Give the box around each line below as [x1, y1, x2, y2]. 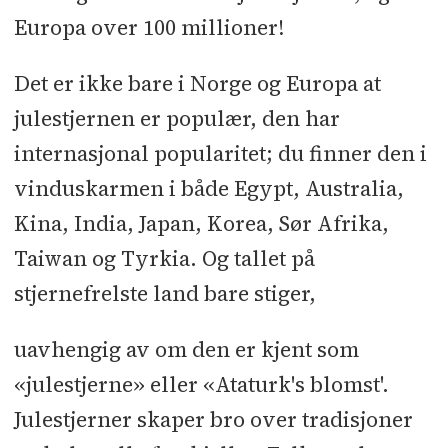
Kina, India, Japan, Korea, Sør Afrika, [13, 209, 389, 239]
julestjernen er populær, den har [13, 104, 340, 134]
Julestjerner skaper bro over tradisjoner [13, 405, 413, 435]
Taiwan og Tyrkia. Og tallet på [13, 244, 315, 274]
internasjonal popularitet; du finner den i [13, 139, 427, 169]
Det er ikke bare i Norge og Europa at [13, 69, 381, 99]
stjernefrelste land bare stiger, [13, 279, 316, 309]
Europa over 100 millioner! [13, 13, 284, 42]
